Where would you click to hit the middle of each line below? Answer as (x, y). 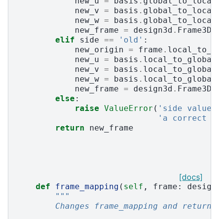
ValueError (129, 109)
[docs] (191, 177)
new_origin (99, 50)
